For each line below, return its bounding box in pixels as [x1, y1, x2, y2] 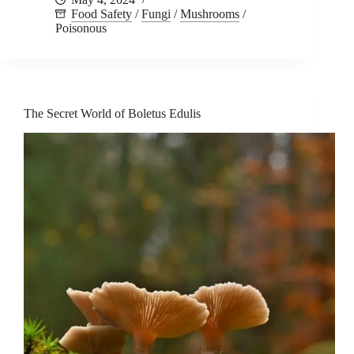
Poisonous [55, 21, 107, 36]
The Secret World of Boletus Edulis [24, 107, 201, 121]
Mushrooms [180, 7, 239, 21]
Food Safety [71, 7, 132, 21]
